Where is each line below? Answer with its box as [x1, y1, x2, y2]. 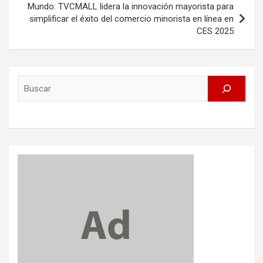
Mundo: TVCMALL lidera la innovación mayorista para [28, 1, 234, 12]
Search [131, 76, 158, 87]
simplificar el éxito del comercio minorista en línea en [29, 14, 234, 25]
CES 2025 [197, 26, 234, 37]
